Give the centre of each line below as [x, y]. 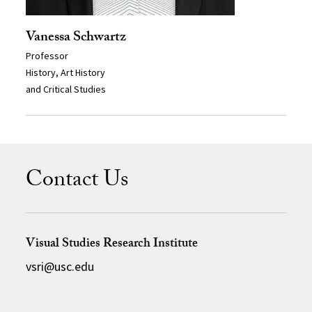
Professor [47, 55]
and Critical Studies [66, 89]
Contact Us [77, 181]
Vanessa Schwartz [76, 38]
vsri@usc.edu [60, 266]
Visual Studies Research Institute [112, 244]
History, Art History [66, 72]
